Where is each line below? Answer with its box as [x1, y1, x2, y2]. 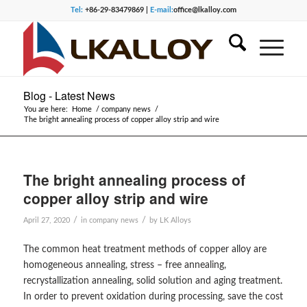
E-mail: [149, 6, 173, 14]
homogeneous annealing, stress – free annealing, [23, 260, 226, 270]
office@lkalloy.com [173, 6, 236, 14]
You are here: [23, 106, 68, 113]
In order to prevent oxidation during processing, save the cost [23, 291, 283, 302]
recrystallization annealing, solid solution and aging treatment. [23, 275, 282, 286]
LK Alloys [159, 217, 191, 224]
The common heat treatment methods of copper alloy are [23, 244, 267, 254]
